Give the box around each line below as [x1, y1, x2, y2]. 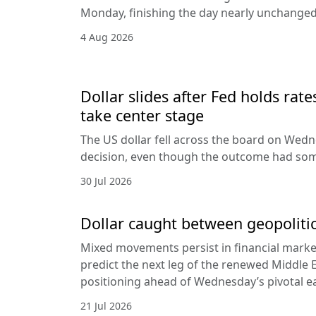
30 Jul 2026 [80, 174, 132, 188]
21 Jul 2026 [80, 298, 132, 312]
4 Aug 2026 [80, 30, 133, 44]
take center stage [80, 104, 204, 126]
